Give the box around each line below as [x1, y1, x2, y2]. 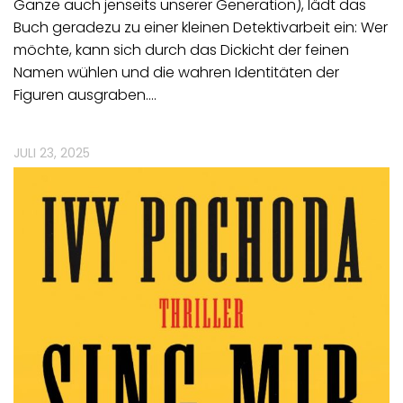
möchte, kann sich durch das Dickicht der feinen [13, 39, 349, 60]
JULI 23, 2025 [13, 143, 90, 162]
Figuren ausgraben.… [13, 84, 157, 105]
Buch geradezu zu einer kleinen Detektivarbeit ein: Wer [13, 16, 388, 38]
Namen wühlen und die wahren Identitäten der [13, 61, 339, 83]
